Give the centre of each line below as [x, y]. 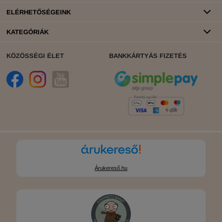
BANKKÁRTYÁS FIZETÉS [148, 55]
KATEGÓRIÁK [28, 32]
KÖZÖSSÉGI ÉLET [35, 55]
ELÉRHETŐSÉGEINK [39, 12]
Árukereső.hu [111, 168]
